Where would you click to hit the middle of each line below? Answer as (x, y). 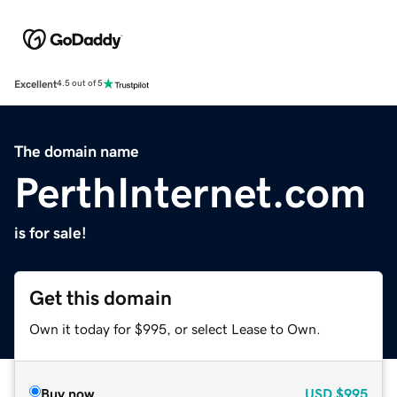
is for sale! (51, 233)
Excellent (35, 84)
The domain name (77, 151)
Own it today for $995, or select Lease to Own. (175, 328)
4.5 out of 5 (80, 84)
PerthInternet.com (190, 192)
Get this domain (101, 298)
